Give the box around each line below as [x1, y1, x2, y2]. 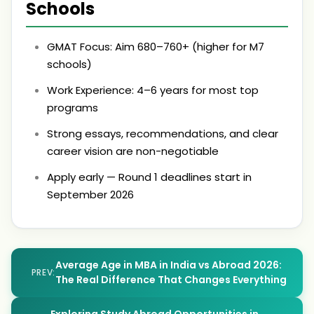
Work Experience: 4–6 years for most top [47, 83, 259, 97]
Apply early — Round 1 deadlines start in [47, 170, 252, 184]
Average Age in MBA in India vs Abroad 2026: [55, 258, 282, 272]
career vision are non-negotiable [47, 144, 219, 158]
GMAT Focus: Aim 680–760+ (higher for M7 [47, 39, 264, 54]
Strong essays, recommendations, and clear [47, 126, 278, 141]
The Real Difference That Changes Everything [55, 273, 287, 287]
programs [47, 100, 98, 115]
